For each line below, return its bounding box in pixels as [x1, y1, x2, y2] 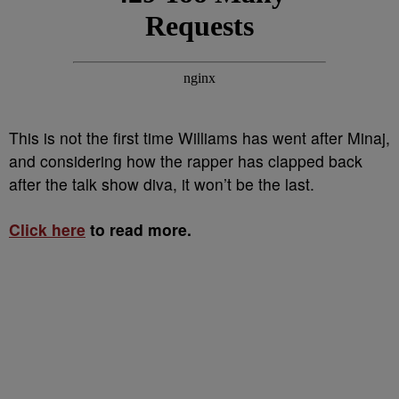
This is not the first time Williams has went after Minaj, [9, 126, 390, 149]
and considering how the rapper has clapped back [9, 150, 362, 172]
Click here [9, 218, 85, 240]
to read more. [85, 218, 191, 240]
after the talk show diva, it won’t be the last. [9, 173, 314, 195]
